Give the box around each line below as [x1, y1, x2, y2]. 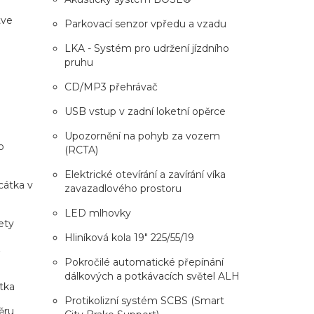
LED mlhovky [64, 206, 131, 219]
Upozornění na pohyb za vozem [64, 129, 220, 142]
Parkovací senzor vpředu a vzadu [64, 17, 226, 30]
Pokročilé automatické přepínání [64, 255, 224, 268]
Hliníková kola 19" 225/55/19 [64, 231, 194, 244]
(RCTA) [64, 143, 98, 156]
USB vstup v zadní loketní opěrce [64, 104, 226, 118]
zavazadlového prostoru [64, 182, 182, 195]
